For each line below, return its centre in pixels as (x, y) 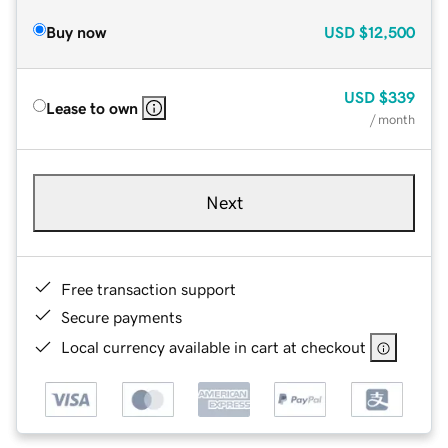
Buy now (76, 31)
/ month (392, 119)
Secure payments (121, 316)
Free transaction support (148, 288)
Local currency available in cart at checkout (213, 346)
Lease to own (92, 107)
